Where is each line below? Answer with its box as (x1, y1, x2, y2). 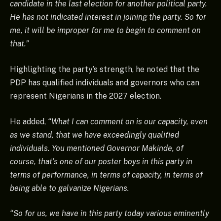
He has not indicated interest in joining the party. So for (10, 12, 206, 22)
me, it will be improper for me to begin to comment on (10, 26, 201, 36)
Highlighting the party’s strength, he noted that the (10, 64, 199, 74)
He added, (10, 116, 48, 126)
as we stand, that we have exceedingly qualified (10, 130, 179, 140)
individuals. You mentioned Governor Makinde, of (10, 143, 184, 153)
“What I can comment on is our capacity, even (48, 116, 208, 126)
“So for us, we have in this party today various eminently (10, 209, 209, 219)
